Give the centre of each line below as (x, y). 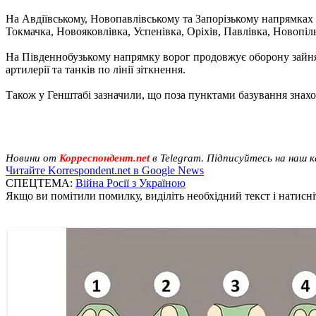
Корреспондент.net (104, 158)
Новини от (31, 158)
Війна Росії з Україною (130, 183)
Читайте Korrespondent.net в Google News (105, 170)
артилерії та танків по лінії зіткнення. (96, 69)
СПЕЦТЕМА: (41, 183)
